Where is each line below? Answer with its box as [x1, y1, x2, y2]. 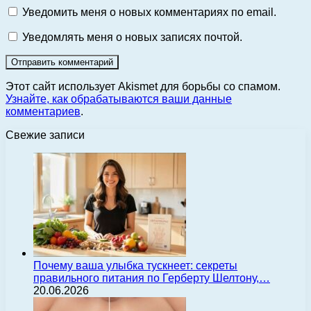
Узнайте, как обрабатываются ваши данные [6, 93, 232, 106]
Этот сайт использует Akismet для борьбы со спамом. [6, 81, 280, 93]
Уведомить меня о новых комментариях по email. [22, 6, 276, 19]
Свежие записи [6, 129, 85, 142]
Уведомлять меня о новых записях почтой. [22, 31, 242, 44]
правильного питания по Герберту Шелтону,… [33, 272, 270, 285]
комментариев [6, 106, 81, 118]
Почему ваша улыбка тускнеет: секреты [33, 260, 237, 272]
